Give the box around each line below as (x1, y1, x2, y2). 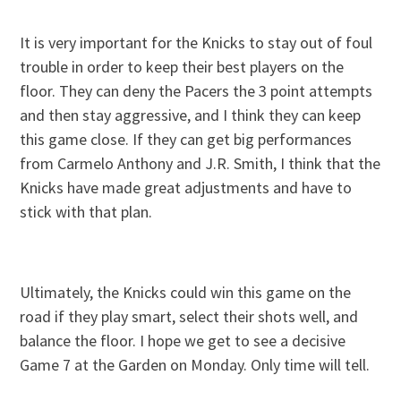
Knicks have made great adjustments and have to (20, 176, 353, 198)
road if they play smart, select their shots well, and (20, 305, 359, 327)
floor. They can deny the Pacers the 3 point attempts (20, 80, 373, 101)
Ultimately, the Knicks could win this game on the (20, 281, 352, 303)
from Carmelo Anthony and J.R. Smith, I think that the (20, 152, 381, 174)
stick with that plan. (20, 200, 153, 222)
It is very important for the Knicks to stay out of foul (20, 31, 373, 53)
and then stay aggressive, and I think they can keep (20, 104, 362, 125)
